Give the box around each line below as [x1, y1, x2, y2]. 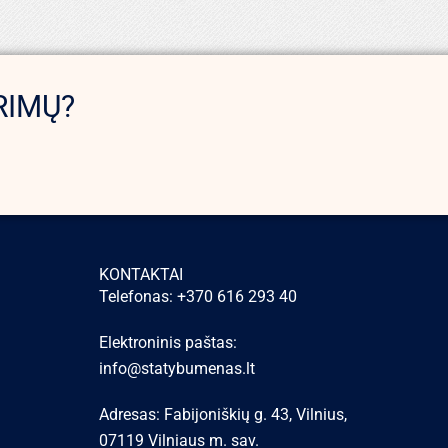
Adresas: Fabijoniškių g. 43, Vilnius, [98, 405, 347, 424]
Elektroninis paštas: [98, 333, 237, 352]
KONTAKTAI [98, 265, 183, 284]
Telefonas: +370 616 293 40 [98, 287, 297, 306]
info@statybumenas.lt [98, 359, 255, 378]
